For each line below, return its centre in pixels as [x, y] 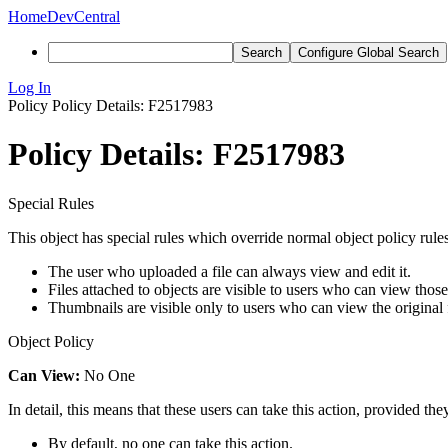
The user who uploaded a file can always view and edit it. [229, 271]
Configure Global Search [368, 52]
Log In [29, 87]
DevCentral [83, 16]
